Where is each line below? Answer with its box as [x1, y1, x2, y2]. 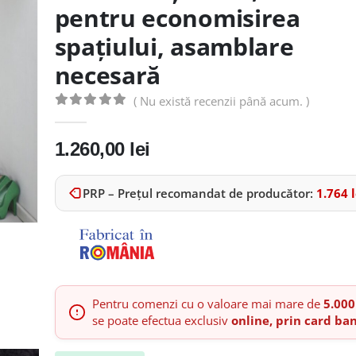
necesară [54, 59, 161, 91]
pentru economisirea [54, 2, 300, 34]
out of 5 [64, 110, 141, 123]
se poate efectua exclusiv [91, 311, 231, 328]
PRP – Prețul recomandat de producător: [82, 185, 313, 202]
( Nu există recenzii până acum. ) [133, 93, 310, 109]
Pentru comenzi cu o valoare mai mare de [91, 295, 323, 311]
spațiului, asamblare [54, 30, 294, 63]
